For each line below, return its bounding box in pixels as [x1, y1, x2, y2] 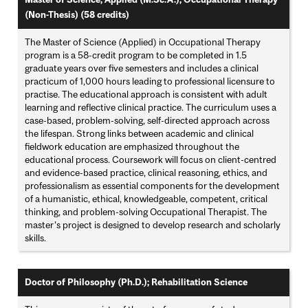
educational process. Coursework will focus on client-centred [25, 154, 277, 166]
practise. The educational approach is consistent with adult [25, 89, 268, 100]
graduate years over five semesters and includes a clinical [25, 63, 259, 74]
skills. [25, 232, 47, 244]
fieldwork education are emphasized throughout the [25, 141, 240, 153]
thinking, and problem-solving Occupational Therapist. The [25, 206, 267, 218]
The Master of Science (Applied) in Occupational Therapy [25, 36, 261, 48]
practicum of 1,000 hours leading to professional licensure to [25, 76, 276, 87]
